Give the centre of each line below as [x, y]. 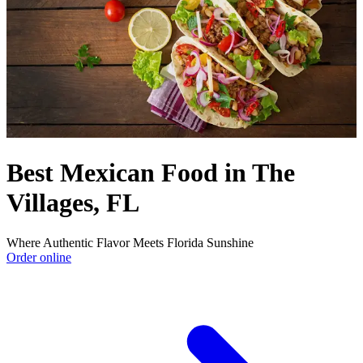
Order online [39, 257]
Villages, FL [73, 203]
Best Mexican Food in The [151, 173]
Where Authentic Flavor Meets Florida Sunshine [130, 242]
